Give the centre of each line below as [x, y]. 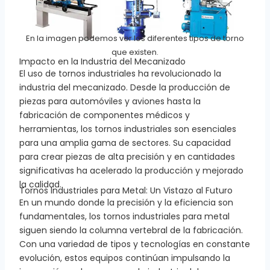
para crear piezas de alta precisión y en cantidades [127, 156]
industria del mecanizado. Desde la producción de [124, 87]
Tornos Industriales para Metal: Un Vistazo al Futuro [126, 190]
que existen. [135, 52]
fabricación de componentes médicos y [104, 115]
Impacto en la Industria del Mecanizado [102, 61]
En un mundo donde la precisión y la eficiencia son [126, 202]
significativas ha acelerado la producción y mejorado [131, 170]
